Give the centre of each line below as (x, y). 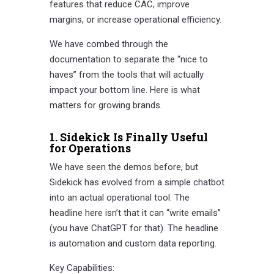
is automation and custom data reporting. (133, 244)
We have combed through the (109, 44)
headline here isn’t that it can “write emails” (135, 213)
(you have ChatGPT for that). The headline (134, 228)
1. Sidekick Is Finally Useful (128, 137)
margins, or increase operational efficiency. (135, 20)
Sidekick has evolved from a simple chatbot (137, 183)
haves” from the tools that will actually (126, 75)
